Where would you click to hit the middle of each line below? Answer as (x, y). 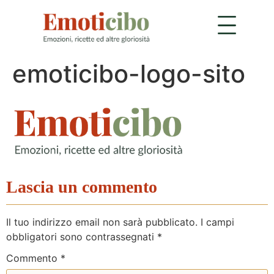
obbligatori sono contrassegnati (82, 236)
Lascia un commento (82, 187)
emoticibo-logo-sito (129, 73)
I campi (217, 222)
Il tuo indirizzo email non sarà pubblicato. (102, 222)
